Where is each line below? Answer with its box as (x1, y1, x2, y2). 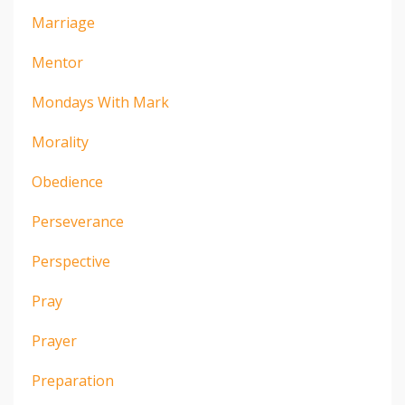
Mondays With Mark (32, 91, 169, 112)
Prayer (32, 330, 77, 351)
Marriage (32, 12, 95, 33)
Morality (32, 131, 89, 152)
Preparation (32, 370, 114, 391)
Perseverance (32, 211, 124, 231)
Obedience (32, 171, 103, 192)
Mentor (32, 52, 83, 72)
